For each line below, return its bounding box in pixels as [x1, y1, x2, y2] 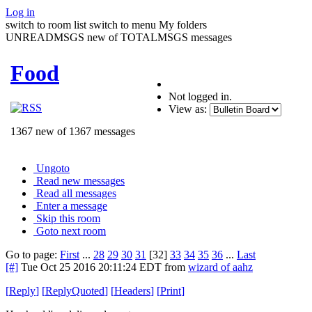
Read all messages [36, 187, 116, 199]
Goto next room [36, 224, 106, 237]
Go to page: [6, 248, 60, 260]
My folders [159, 18, 207, 31]
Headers [114, 284, 150, 297]
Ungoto [36, 162, 70, 174]
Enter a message [36, 199, 107, 212]
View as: [169, 102, 207, 115]
